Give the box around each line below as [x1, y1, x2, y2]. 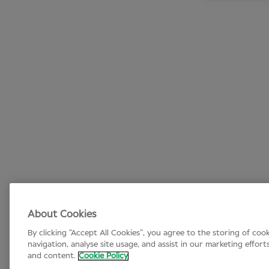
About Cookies [28, 210, 97, 219]
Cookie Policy [79, 252, 128, 260]
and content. [28, 252, 76, 260]
